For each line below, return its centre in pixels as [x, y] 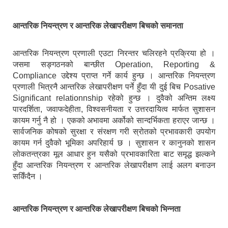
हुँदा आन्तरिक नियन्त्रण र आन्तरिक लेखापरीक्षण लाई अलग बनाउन [114, 165]
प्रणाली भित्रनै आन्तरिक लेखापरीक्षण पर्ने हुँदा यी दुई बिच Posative [114, 87]
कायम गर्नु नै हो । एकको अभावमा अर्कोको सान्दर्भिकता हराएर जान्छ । [114, 121]
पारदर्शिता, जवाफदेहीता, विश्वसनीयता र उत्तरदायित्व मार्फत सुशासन [114, 109]
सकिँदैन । [28, 177]
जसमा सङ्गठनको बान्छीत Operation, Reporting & [114, 65]
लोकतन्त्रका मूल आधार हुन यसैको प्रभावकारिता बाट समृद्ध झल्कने [114, 154]
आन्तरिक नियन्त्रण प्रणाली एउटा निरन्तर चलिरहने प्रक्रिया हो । [114, 53]
